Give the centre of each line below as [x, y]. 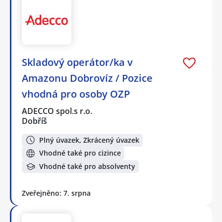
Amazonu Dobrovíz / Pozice [87, 78]
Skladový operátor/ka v [77, 62]
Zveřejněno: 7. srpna [56, 193]
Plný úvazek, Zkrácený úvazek [89, 140]
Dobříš [34, 121]
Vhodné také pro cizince [80, 153]
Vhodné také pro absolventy [87, 166]
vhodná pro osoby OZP [76, 94]
